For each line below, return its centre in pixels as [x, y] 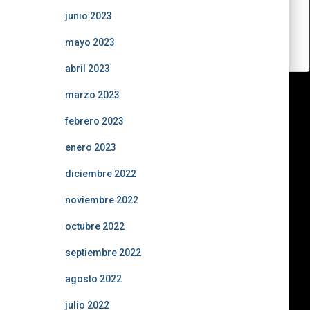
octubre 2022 [94, 226]
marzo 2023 [92, 95]
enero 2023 [90, 147]
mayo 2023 [90, 42]
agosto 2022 [93, 279]
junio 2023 [88, 16]
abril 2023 [87, 69]
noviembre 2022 [101, 200]
